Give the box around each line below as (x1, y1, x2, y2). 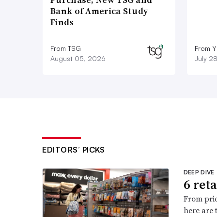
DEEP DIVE (183, 169, 215, 176)
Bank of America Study (50, 5, 148, 17)
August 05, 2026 (50, 54, 106, 63)
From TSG (50, 44, 81, 53)
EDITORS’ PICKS (42, 145, 105, 155)
